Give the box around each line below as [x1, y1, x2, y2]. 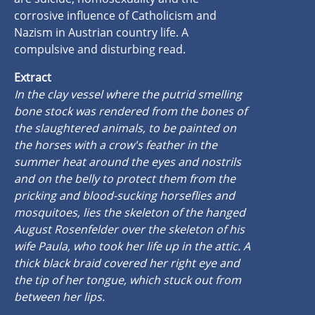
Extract [14, 69, 51, 85]
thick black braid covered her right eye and [14, 255, 240, 271]
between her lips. [14, 288, 105, 304]
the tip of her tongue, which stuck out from [14, 271, 241, 288]
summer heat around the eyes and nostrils [14, 153, 241, 169]
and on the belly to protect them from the [14, 170, 236, 186]
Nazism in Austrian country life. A [14, 24, 188, 40]
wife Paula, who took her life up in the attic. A [14, 238, 250, 254]
